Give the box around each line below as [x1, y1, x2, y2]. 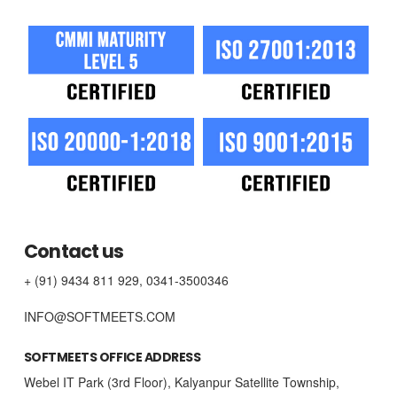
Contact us [23, 238, 124, 265]
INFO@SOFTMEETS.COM [23, 307, 175, 326]
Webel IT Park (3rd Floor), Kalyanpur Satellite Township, [23, 372, 339, 391]
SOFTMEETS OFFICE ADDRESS [23, 347, 201, 366]
